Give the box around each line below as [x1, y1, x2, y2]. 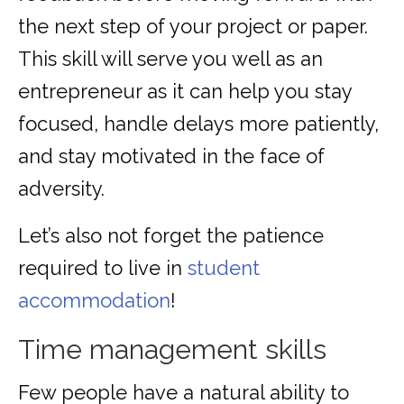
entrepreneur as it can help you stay [18, 79, 352, 104]
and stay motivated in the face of [18, 144, 325, 169]
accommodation [18, 289, 170, 313]
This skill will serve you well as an [18, 47, 323, 71]
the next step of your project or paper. [18, 14, 368, 39]
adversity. [18, 177, 105, 201]
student [188, 256, 260, 280]
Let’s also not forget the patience [18, 224, 324, 248]
